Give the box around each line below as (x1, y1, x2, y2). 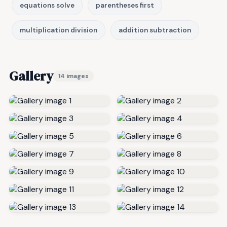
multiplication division (20, 25, 97, 34)
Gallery (9, 66, 53, 85)
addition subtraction (119, 25, 191, 34)
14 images (58, 71, 89, 80)
